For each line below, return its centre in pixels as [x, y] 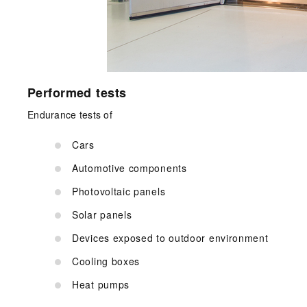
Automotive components [130, 168]
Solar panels [102, 215]
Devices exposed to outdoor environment [170, 238]
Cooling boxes [106, 261]
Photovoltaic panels [119, 192]
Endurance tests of [70, 115]
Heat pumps [101, 285]
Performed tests [77, 93]
